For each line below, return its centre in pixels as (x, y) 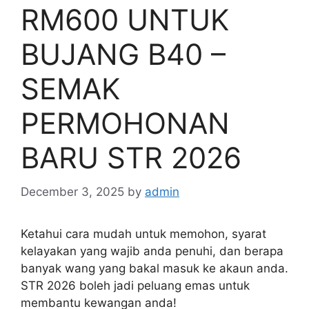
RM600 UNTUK (125, 20)
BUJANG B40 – (123, 54)
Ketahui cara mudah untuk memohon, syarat (143, 233)
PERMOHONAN (125, 123)
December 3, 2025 (72, 191)
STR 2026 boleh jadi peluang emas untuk (135, 285)
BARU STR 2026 (131, 158)
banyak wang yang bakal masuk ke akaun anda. (154, 268)
